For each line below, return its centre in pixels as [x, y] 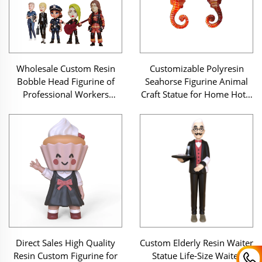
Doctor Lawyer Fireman [65, 107]
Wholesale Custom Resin [65, 68]
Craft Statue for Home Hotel [196, 94]
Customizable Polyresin [196, 68]
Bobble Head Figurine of [65, 81]
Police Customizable [65, 120]
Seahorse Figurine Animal [196, 81]
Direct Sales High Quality [65, 243]
